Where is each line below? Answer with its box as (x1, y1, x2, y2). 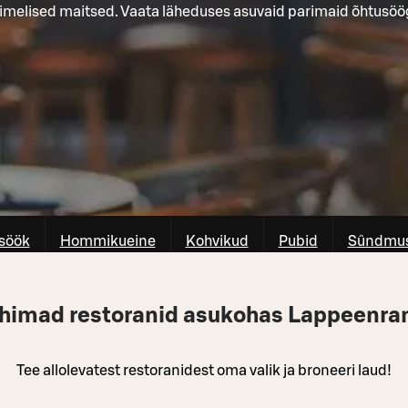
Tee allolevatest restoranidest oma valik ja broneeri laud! (16, 362, 392, 378)
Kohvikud (185, 233, 249, 249)
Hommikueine (59, 233, 156, 249)
